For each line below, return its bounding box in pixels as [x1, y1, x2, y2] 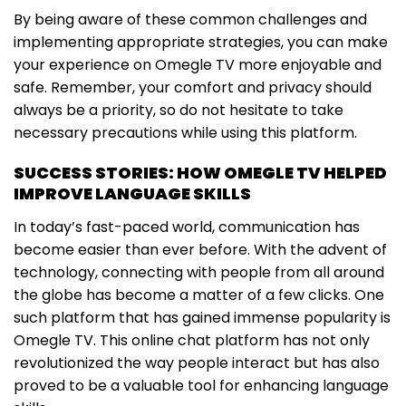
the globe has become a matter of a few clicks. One [14, 285, 384, 306]
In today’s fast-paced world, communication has [14, 217, 360, 238]
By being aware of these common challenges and [14, 9, 367, 31]
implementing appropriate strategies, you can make [14, 32, 388, 53]
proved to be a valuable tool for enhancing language [14, 375, 389, 397]
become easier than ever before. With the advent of [14, 239, 387, 261]
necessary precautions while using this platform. [14, 122, 357, 144]
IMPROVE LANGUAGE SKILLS [14, 182, 251, 206]
